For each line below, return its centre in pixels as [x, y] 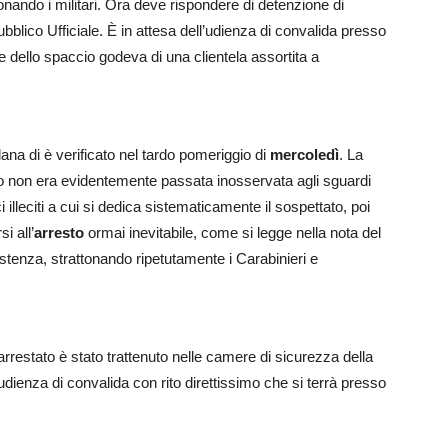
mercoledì [304, 155]
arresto [59, 233]
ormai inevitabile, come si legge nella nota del [232, 233]
